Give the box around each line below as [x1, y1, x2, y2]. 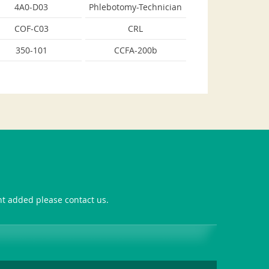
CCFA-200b [113, 44, 157, 56]
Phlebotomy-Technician [89, 1, 183, 13]
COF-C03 [14, 23, 49, 34]
